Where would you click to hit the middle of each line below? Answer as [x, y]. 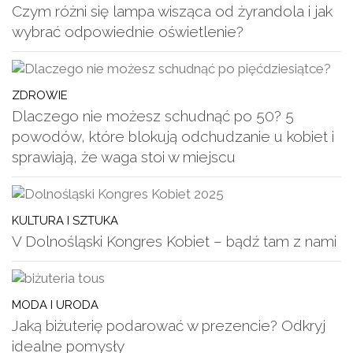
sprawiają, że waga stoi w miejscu [124, 157]
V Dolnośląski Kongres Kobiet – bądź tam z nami [174, 242]
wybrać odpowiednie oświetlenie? [128, 32]
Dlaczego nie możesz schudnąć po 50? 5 [153, 116]
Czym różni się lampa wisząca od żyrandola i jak [172, 11]
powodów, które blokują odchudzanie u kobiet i [173, 137]
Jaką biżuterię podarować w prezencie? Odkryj [169, 326]
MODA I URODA [55, 305]
